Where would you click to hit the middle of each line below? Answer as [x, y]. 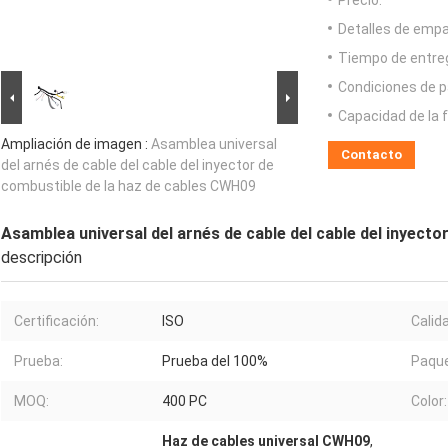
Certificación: [56, 321]
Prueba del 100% [215, 361]
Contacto [371, 155]
